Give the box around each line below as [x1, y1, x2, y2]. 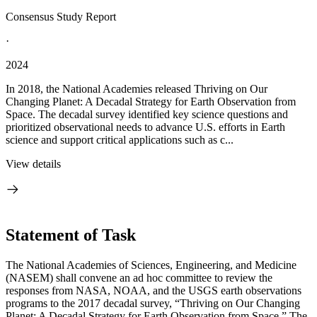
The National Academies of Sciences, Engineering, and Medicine [6, 258, 296, 271]
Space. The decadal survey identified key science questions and [6, 108, 288, 120]
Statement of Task [6, 225, 136, 244]
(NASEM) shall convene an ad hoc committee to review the [6, 271, 272, 284]
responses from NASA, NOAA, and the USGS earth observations [6, 284, 301, 296]
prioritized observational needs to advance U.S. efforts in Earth [6, 121, 285, 133]
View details [6, 158, 61, 170]
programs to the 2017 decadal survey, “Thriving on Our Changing [6, 296, 300, 309]
